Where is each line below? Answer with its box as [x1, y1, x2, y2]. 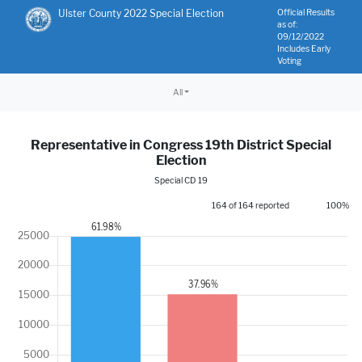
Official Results [277, 7, 335, 18]
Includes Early [277, 44, 331, 54]
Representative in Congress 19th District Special [31, 137, 331, 153]
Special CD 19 [154, 175, 208, 186]
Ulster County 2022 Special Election [57, 7, 224, 19]
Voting [277, 56, 301, 66]
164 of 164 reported [212, 200, 290, 211]
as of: [277, 19, 297, 30]
